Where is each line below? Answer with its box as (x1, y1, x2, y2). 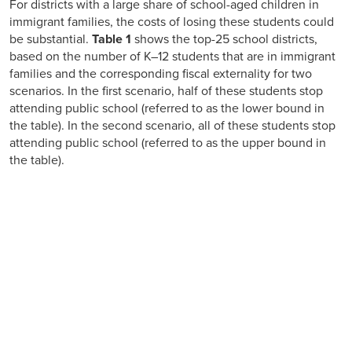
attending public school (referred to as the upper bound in (9, 134, 326, 151)
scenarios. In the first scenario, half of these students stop (9, 82, 323, 99)
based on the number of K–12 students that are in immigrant (9, 48, 335, 64)
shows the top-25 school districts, (134, 31, 317, 47)
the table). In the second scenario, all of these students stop (9, 117, 335, 134)
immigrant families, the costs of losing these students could (9, 13, 334, 30)
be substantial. (9, 31, 92, 47)
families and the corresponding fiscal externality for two (9, 65, 312, 82)
